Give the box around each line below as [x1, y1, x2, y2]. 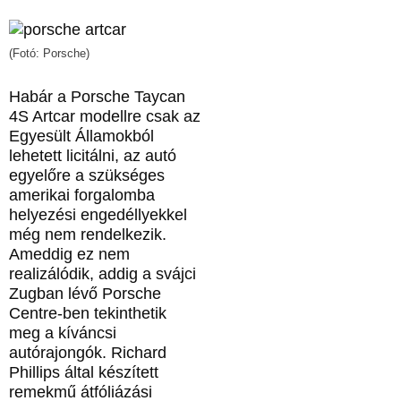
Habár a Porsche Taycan [9, 88, 185, 107]
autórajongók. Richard [9, 344, 166, 363]
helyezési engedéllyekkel [9, 206, 187, 225]
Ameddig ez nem [9, 245, 130, 264]
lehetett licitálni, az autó [9, 147, 176, 166]
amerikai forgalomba [9, 186, 155, 205]
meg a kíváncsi [9, 324, 116, 343]
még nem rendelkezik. [9, 226, 166, 244]
